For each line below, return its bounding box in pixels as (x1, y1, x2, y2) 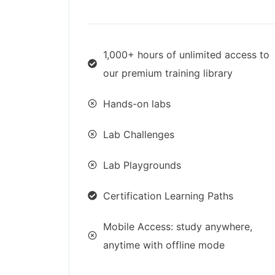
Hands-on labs (103, 97, 171, 110)
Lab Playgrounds (103, 158, 181, 171)
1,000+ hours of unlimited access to (103, 48, 269, 61)
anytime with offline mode (103, 238, 225, 251)
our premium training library (103, 66, 233, 79)
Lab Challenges (103, 128, 174, 141)
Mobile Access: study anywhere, (103, 220, 252, 233)
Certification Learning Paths (103, 189, 233, 202)
